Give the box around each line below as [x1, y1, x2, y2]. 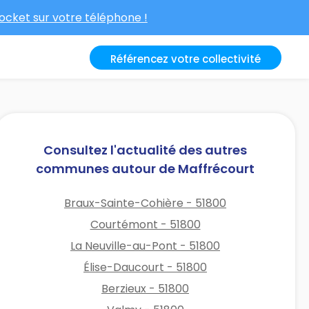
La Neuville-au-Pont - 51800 [70, 237, 221, 254]
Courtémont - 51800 [90, 216, 201, 232]
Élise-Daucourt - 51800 [83, 259, 208, 275]
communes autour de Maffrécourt [36, 159, 255, 177]
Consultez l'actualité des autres [43, 141, 248, 159]
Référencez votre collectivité [110, 52, 261, 66]
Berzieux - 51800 [101, 280, 190, 297]
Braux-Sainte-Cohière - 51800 [64, 195, 227, 211]
